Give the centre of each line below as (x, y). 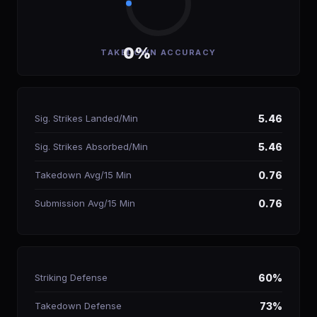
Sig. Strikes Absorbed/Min (91, 146)
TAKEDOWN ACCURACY (158, 52)
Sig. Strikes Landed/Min (86, 118)
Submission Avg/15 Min (85, 203)
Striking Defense (71, 277)
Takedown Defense (78, 306)
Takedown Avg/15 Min (83, 175)
